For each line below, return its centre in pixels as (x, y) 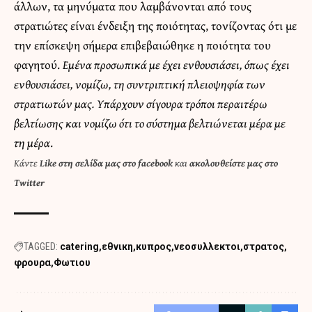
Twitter (29, 182)
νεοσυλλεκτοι (207, 246)
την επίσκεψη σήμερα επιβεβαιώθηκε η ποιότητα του (142, 45)
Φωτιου (72, 262)
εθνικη (117, 246)
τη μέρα (32, 142)
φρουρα (32, 262)
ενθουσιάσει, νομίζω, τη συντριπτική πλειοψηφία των (140, 84)
